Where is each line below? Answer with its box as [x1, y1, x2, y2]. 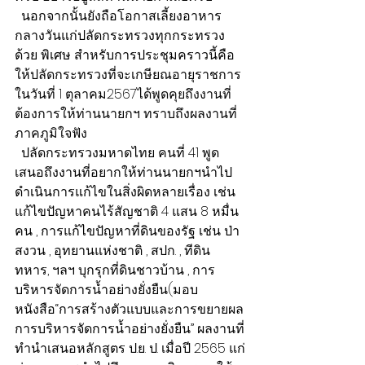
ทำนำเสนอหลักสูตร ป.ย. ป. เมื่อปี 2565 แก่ [15, 339, 245, 358]
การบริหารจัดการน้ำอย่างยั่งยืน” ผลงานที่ [15, 319, 244, 339]
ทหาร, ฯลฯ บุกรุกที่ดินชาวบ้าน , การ [15, 261, 215, 280]
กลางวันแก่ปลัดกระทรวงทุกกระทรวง [15, 26, 225, 46]
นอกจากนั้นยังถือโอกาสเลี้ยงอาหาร [15, 7, 222, 26]
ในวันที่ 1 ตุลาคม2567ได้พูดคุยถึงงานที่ [15, 85, 231, 104]
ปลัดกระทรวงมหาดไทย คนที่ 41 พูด [15, 143, 219, 163]
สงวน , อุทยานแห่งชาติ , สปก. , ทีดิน [15, 241, 210, 261]
